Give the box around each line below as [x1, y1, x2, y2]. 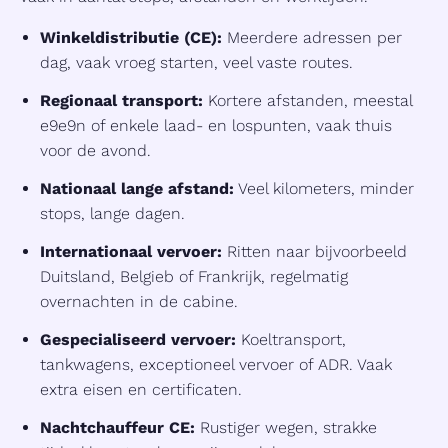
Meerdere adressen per [222, 28, 402, 48]
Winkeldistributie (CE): [40, 28, 222, 48]
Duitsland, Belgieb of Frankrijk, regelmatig [40, 267, 348, 287]
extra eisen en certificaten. [40, 380, 242, 400]
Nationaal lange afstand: [40, 179, 234, 199]
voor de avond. [40, 141, 151, 161]
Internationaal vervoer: [40, 242, 222, 262]
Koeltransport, [236, 330, 346, 350]
